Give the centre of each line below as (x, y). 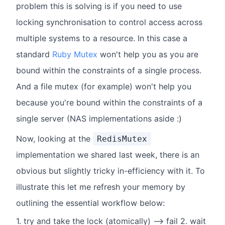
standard (34, 54)
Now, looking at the (54, 139)
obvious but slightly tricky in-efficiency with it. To (110, 171)
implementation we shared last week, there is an (108, 155)
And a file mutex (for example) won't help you (104, 87)
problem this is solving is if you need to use (99, 6)
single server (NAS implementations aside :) (99, 119)
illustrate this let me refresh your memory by (101, 187)
